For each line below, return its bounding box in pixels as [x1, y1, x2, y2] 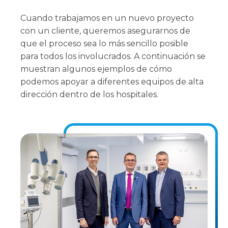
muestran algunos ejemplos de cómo [20, 64, 172, 74]
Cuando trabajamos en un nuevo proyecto [20, 13, 194, 23]
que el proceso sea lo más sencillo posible [20, 39, 188, 48]
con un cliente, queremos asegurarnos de [20, 26, 190, 36]
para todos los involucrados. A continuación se [20, 51, 206, 61]
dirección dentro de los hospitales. [20, 90, 158, 99]
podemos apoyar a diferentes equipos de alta [20, 77, 204, 87]
